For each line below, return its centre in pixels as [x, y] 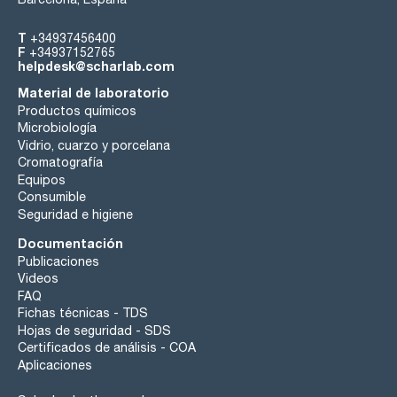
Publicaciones [58, 261]
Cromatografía [60, 163]
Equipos [42, 179]
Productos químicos [77, 110]
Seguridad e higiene [75, 214]
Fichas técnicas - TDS [83, 313]
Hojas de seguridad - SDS [94, 330]
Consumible [52, 197]
